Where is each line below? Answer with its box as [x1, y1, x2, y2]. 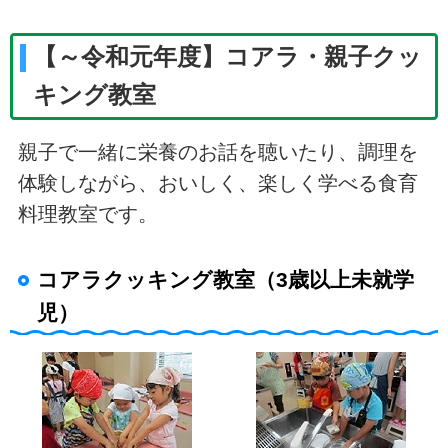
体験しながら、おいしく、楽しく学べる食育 [17, 171, 418, 194]
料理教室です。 [17, 202, 158, 225]
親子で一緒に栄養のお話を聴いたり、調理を [17, 140, 418, 163]
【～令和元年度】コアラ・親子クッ [33, 44, 423, 71]
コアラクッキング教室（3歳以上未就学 [36, 268, 414, 292]
